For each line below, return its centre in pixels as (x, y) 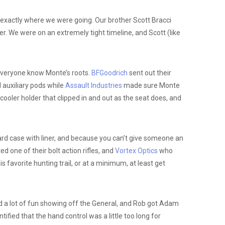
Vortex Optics (136, 150)
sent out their (149, 73)
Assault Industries (93, 85)
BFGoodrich (109, 73)
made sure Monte (151, 85)
